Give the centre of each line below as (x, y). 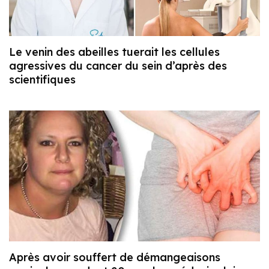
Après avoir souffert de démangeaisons (115, 258)
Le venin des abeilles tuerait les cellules (114, 52)
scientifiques (42, 79)
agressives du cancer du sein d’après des (118, 65)
